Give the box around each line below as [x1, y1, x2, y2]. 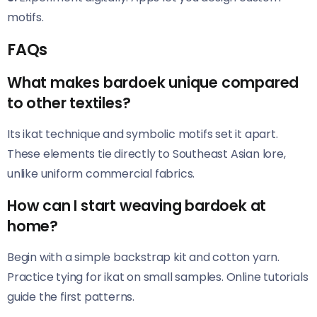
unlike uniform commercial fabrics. [7, 166, 195, 183]
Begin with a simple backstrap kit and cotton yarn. [7, 249, 279, 266]
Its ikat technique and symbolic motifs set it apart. [7, 126, 278, 143]
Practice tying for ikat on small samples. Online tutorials [7, 269, 309, 286]
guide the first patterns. [7, 289, 135, 306]
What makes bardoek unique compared [7, 72, 299, 93]
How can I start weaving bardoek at [7, 195, 267, 217]
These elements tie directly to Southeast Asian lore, [7, 146, 286, 163]
